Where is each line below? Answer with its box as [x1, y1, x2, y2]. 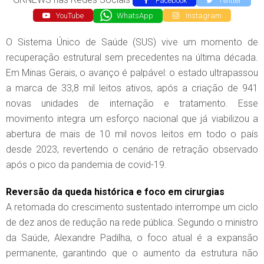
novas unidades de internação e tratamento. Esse [6, 98, 258, 110]
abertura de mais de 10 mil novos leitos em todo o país [6, 128, 258, 140]
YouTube [54, 11, 84, 20]
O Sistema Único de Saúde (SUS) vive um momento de [6, 37, 258, 48]
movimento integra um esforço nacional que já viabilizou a [6, 113, 258, 125]
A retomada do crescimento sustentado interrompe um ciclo [6, 202, 258, 213]
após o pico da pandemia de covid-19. [6, 159, 167, 171]
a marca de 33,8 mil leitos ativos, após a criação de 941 [6, 82, 258, 94]
